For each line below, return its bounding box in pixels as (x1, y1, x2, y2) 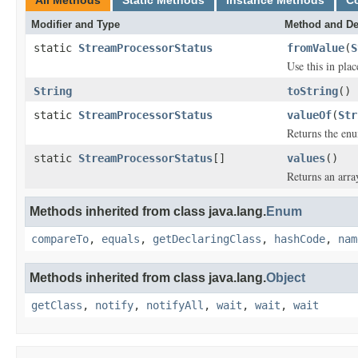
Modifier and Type (31, 18, 120, 30)
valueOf (287, 109, 332, 121)
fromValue (287, 42, 344, 54)
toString (287, 85, 338, 97)
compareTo (31, 233, 89, 245)
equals (101, 233, 140, 245)
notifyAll (146, 299, 204, 312)
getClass (31, 299, 82, 312)
